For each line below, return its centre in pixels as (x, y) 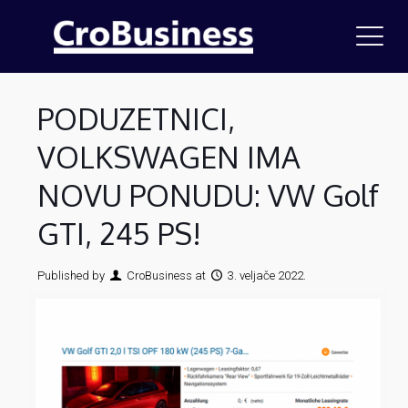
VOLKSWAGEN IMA (168, 157)
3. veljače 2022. (267, 275)
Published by (71, 275)
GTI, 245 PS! (119, 234)
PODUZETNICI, (136, 119)
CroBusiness (160, 275)
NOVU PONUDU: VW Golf (208, 195)
